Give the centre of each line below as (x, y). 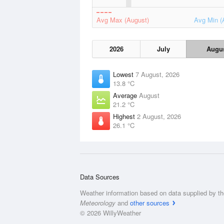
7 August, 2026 (157, 74)
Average (126, 95)
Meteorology (98, 203)
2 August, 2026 (159, 116)
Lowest (124, 74)
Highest (125, 116)
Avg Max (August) (123, 20)
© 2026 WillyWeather (110, 213)
